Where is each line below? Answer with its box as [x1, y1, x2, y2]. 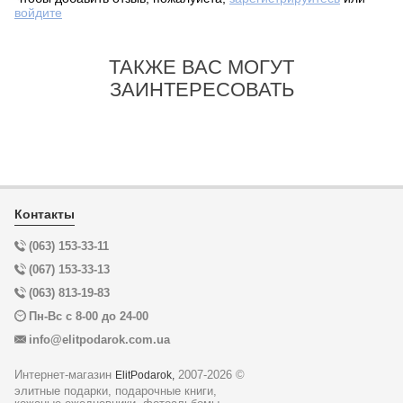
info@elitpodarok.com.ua [29, 333, 170, 347]
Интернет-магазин [14, 368, 115, 382]
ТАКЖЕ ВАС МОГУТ [109, 56, 294, 79]
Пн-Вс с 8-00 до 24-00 [29, 309, 148, 324]
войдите [14, 5, 62, 21]
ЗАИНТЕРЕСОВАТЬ [109, 78, 294, 102]
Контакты [14, 207, 75, 222]
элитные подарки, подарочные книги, [14, 384, 217, 399]
